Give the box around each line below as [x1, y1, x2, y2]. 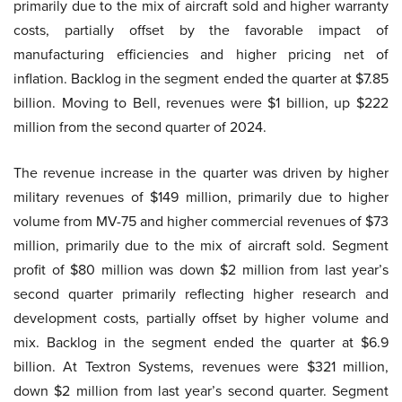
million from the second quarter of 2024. [13, 117, 267, 138]
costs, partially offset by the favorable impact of [13, 20, 389, 41]
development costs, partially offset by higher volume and [13, 308, 389, 329]
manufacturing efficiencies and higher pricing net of [13, 44, 389, 66]
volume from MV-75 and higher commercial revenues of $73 [13, 211, 389, 232]
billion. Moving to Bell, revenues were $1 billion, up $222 [13, 92, 389, 114]
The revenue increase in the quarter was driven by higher [13, 162, 389, 184]
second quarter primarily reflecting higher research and [13, 284, 389, 305]
